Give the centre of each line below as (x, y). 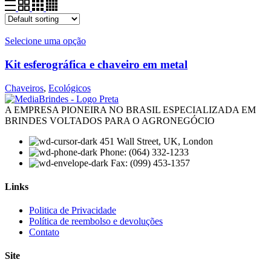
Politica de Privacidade (73, 211)
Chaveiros (24, 88)
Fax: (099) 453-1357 (150, 163)
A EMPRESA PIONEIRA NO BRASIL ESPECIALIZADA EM (130, 109)
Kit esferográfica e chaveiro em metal (96, 64)
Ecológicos (70, 88)
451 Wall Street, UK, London (156, 141)
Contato (44, 232)
